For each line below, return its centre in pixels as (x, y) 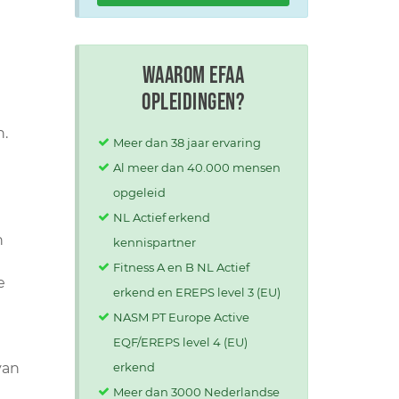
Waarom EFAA (193, 76)
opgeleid (139, 192)
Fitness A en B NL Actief (181, 267)
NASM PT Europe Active (181, 317)
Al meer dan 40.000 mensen (196, 167)
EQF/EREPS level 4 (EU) (180, 342)
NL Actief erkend (161, 217)
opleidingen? (193, 103)
